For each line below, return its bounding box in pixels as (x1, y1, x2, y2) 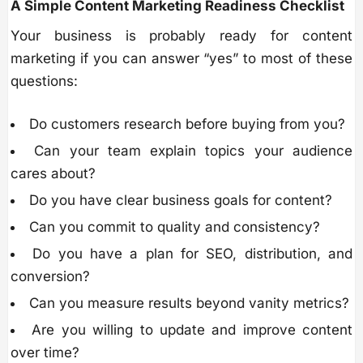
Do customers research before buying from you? (29, 115, 345, 132)
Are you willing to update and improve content (32, 321, 352, 338)
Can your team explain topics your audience (34, 142, 353, 159)
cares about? (11, 164, 96, 181)
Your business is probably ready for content (11, 27, 352, 44)
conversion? (11, 267, 90, 284)
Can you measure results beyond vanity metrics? (29, 294, 349, 311)
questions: (11, 72, 78, 89)
